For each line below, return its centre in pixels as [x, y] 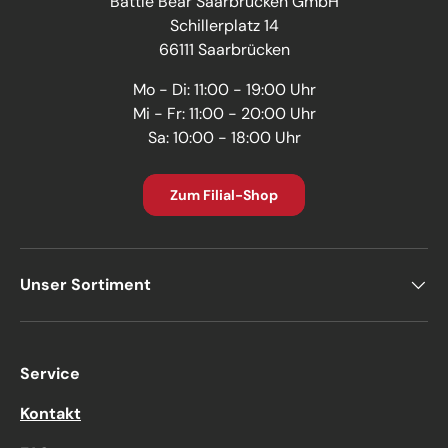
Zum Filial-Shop [224, 194]
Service [50, 373]
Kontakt [50, 413]
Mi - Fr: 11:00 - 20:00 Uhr [224, 113]
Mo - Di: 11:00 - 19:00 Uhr [224, 89]
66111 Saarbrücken [224, 49]
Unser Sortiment [85, 284]
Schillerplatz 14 [224, 25]
